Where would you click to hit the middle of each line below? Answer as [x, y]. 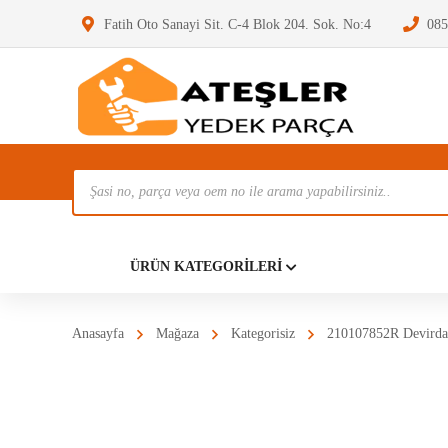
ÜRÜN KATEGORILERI [205, 267]
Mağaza [177, 334]
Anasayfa [98, 334]
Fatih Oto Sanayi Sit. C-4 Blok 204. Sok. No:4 [237, 24]
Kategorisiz [263, 334]
